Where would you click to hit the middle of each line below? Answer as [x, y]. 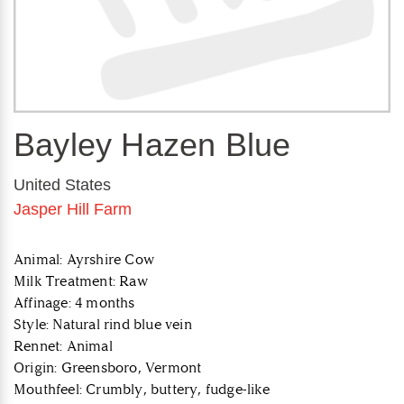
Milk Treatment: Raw [81, 281]
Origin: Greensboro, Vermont [108, 368]
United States [62, 185]
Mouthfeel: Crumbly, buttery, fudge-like [142, 390]
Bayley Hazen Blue [152, 145]
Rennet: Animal [63, 346]
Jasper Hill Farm [73, 210]
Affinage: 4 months [74, 303]
